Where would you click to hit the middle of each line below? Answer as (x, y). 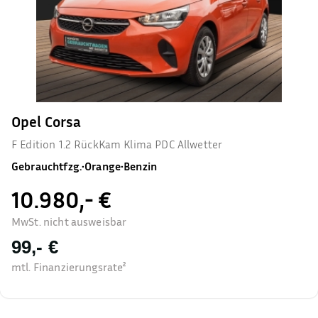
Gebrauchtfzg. (46, 166)
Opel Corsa (46, 122)
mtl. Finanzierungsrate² (69, 267)
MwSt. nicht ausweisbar (69, 221)
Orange (103, 166)
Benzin (141, 166)
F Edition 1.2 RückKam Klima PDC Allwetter (117, 144)
